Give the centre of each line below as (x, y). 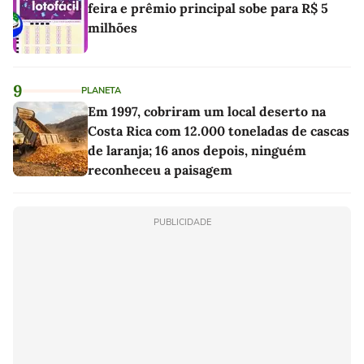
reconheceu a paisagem (160, 169)
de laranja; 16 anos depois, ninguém (197, 150)
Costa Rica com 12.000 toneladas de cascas (219, 130)
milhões (113, 27)
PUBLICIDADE (182, 222)
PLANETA (101, 90)
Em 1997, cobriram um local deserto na (207, 111)
